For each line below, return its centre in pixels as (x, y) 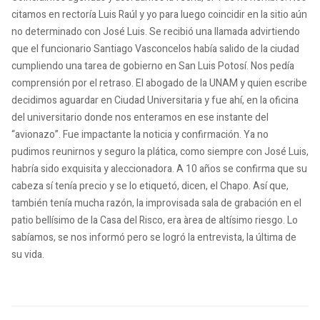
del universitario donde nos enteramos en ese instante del (140, 117)
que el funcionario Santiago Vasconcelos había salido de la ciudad (155, 49)
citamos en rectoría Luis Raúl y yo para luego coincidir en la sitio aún (159, 15)
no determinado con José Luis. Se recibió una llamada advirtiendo (156, 32)
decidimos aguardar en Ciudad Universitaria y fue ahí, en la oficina (155, 100)
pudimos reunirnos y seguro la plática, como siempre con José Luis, (160, 152)
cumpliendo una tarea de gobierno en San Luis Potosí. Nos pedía (153, 66)
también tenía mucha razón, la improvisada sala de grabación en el (156, 203)
